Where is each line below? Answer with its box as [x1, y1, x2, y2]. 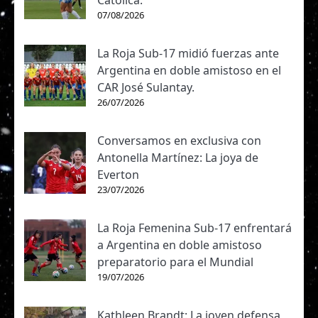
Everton [97, 167, 139, 183]
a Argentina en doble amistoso [97, 237, 262, 253]
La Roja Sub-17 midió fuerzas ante [97, 45, 279, 62]
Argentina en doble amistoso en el [97, 62, 281, 79]
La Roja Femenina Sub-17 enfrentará [97, 220, 292, 236]
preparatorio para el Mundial [97, 254, 253, 270]
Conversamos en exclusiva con [97, 133, 261, 149]
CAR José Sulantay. [97, 79, 194, 96]
